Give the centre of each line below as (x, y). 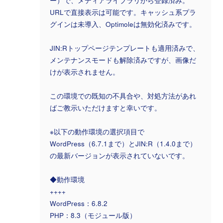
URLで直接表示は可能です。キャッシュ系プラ (123, 12)
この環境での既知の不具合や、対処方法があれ (123, 96)
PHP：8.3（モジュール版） (93, 215)
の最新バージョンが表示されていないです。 (119, 155)
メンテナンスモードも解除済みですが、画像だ (123, 60)
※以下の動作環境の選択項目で (97, 131)
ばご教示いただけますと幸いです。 (106, 108)
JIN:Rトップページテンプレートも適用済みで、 (125, 48)
